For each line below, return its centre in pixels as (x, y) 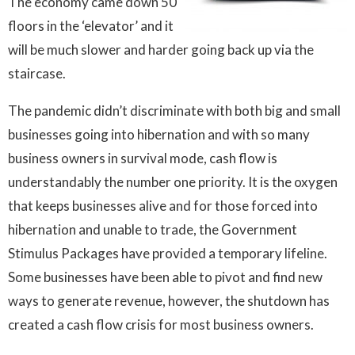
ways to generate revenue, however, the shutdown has (169, 301)
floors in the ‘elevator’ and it (91, 26)
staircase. (37, 74)
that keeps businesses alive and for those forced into (163, 206)
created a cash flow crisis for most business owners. (163, 325)
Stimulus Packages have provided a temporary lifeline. (168, 254)
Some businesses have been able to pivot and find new (165, 277)
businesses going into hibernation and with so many (159, 135)
